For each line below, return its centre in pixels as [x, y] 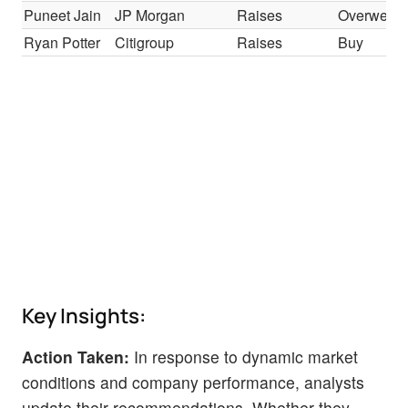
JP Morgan [150, 15]
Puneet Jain [63, 15]
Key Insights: [84, 315]
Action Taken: [76, 356]
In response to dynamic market [244, 356]
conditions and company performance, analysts [193, 382]
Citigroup [145, 42]
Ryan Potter [62, 42]
